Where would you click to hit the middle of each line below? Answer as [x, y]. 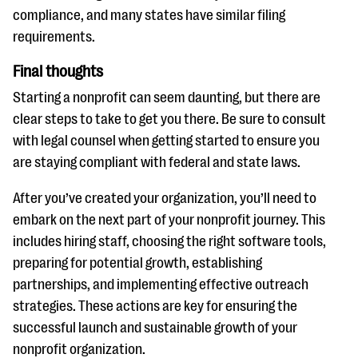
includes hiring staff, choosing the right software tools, [169, 241]
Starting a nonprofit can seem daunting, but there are [167, 97]
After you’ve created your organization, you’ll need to [165, 198]
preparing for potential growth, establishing [137, 263]
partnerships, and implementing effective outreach [161, 284]
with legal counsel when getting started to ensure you [166, 141]
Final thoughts [60, 72]
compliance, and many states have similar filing [149, 15]
